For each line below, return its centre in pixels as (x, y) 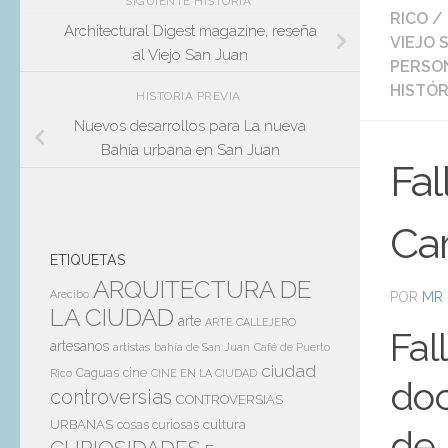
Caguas (97, 372)
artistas (131, 346)
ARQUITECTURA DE (202, 289)
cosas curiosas (158, 424)
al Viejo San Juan (190, 54)
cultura (224, 423)
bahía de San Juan (202, 346)
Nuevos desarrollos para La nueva (190, 125)
